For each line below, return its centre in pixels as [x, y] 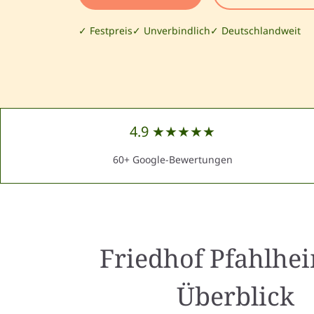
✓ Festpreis [105, 30]
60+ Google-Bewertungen [172, 159]
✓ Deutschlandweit [255, 30]
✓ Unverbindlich [171, 30]
